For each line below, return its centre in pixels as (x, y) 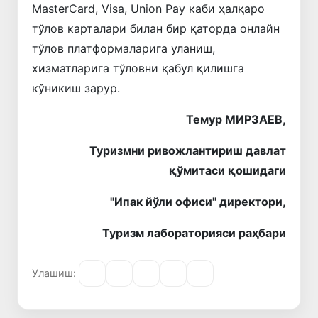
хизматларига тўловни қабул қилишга (138, 68)
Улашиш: (54, 273)
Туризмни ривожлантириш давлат (188, 150)
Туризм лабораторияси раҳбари (194, 232)
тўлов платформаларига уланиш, (124, 48)
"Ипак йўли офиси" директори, (198, 201)
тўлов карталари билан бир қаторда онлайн (156, 28)
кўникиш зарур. (76, 88)
